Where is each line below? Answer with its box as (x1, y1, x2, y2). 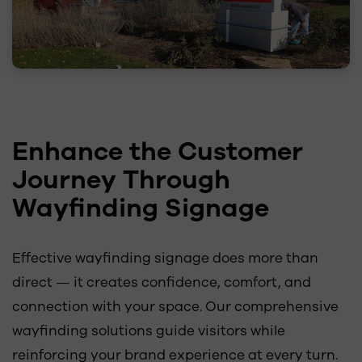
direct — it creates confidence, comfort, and (12, 272, 311, 292)
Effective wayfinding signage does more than (12, 248, 318, 267)
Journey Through (12, 162, 230, 197)
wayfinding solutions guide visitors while (12, 321, 285, 340)
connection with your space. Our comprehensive (12, 297, 339, 316)
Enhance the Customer (12, 133, 303, 169)
